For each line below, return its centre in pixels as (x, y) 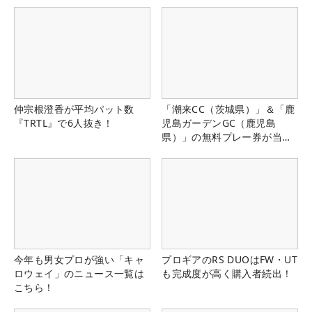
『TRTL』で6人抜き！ (64, 123)
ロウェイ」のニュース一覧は (79, 273)
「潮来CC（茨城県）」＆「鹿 (228, 109)
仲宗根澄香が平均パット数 (74, 109)
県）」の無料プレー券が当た (227, 136)
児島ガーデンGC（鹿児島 (219, 123)
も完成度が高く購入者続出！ (227, 273)
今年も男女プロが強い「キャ (79, 259)
